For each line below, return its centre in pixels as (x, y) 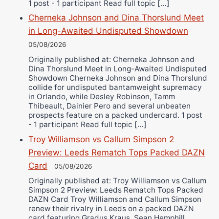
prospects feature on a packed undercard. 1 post (115, 115)
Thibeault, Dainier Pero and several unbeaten (109, 106)
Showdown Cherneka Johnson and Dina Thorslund (118, 78)
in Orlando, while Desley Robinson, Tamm (102, 96)
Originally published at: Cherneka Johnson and (111, 59)
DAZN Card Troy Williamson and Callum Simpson (115, 199)
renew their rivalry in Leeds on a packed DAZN (111, 209)
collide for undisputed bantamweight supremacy (115, 87)
